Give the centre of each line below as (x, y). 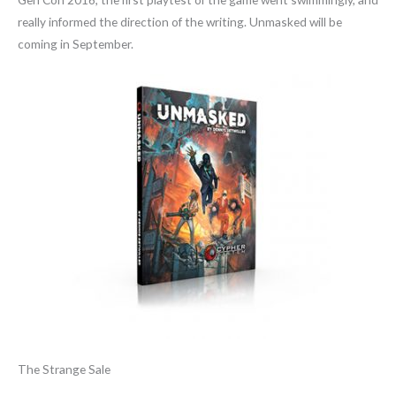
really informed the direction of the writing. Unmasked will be (180, 21)
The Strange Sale (64, 369)
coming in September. (76, 43)
